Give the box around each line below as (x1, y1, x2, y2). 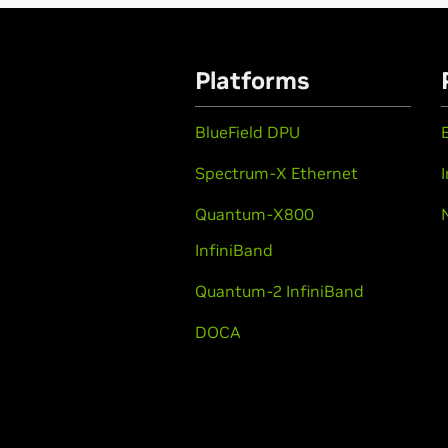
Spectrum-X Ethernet (195, 162, 358, 183)
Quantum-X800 (195, 203, 314, 224)
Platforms (195, 64, 309, 96)
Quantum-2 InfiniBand (195, 280, 364, 301)
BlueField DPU (195, 121, 300, 142)
